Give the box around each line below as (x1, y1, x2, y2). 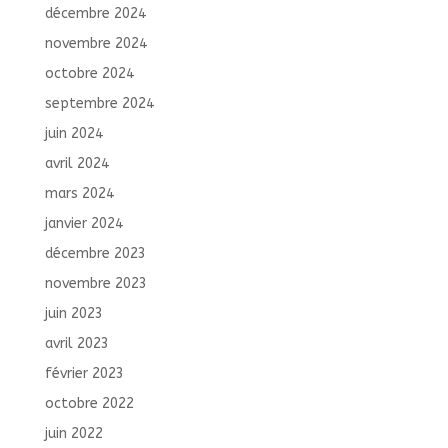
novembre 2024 (44, 34, 147, 52)
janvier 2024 (44, 214, 123, 232)
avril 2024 (44, 154, 109, 172)
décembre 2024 (44, 4, 146, 22)
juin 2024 (44, 124, 103, 142)
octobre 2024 (44, 64, 134, 82)
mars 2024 (44, 184, 114, 202)
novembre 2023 (44, 274, 147, 292)
